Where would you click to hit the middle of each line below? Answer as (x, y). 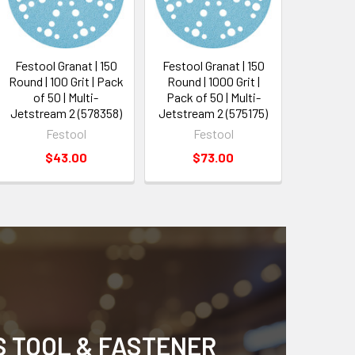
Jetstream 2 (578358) (66, 113)
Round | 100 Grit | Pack (66, 81)
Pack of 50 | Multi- (213, 97)
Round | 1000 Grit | (213, 81)
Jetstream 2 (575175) (214, 113)
